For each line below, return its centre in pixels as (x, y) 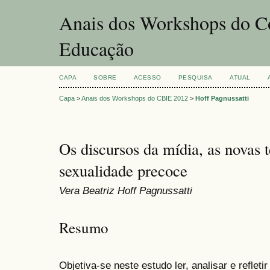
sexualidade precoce (123, 171)
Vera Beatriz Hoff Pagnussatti (126, 191)
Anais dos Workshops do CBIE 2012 (135, 99)
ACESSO (147, 77)
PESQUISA (195, 77)
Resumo (84, 227)
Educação (96, 49)
